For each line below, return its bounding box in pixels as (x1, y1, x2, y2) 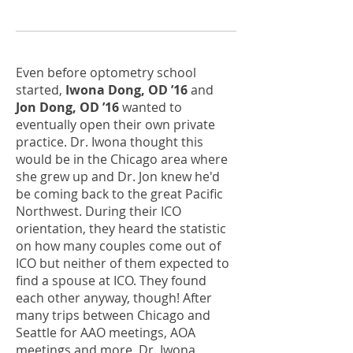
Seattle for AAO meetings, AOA (16, 324, 195, 341)
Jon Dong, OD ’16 (16, 98, 119, 116)
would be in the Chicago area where (16, 150, 228, 168)
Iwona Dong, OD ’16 (65, 81, 188, 98)
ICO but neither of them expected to (16, 255, 229, 272)
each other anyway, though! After (16, 289, 212, 307)
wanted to (119, 98, 182, 116)
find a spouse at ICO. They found (16, 272, 206, 289)
